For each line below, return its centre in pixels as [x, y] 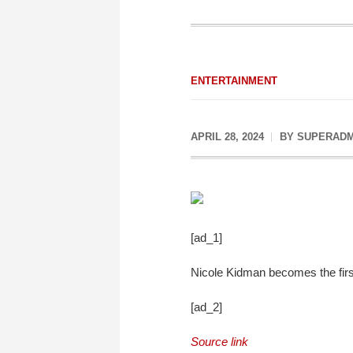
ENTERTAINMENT [234, 81]
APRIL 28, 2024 [227, 137]
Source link [219, 341]
